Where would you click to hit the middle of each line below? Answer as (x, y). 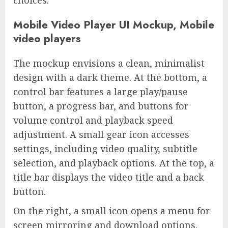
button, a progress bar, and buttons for (101, 106)
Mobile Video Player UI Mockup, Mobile (114, 25)
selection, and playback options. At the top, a (114, 163)
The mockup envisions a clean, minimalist (109, 63)
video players (47, 39)
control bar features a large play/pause (101, 92)
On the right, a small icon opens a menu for (112, 211)
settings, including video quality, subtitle (105, 149)
